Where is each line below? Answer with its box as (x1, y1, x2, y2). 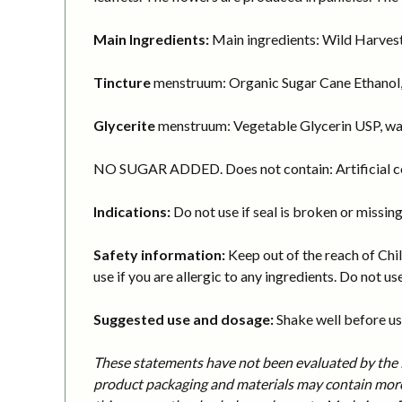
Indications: (93, 202, 170, 220)
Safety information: (93, 245, 225, 263)
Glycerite (93, 116, 155, 134)
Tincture (93, 73, 151, 91)
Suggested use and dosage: (93, 310, 274, 328)
